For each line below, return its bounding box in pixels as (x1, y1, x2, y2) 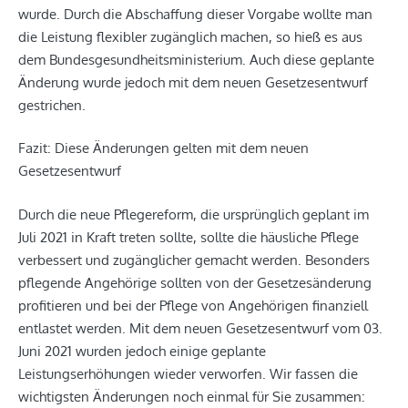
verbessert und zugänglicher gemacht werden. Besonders (18, 250, 370, 269)
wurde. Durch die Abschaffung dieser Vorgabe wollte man (18, 5, 372, 23)
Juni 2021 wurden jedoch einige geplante (18, 342, 266, 360)
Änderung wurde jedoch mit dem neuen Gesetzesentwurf (18, 73, 368, 91)
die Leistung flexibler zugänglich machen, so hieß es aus (18, 27, 362, 46)
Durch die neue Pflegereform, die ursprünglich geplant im (18, 205, 369, 223)
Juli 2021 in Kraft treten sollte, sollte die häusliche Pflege (18, 228, 359, 246)
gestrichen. (18, 96, 86, 114)
